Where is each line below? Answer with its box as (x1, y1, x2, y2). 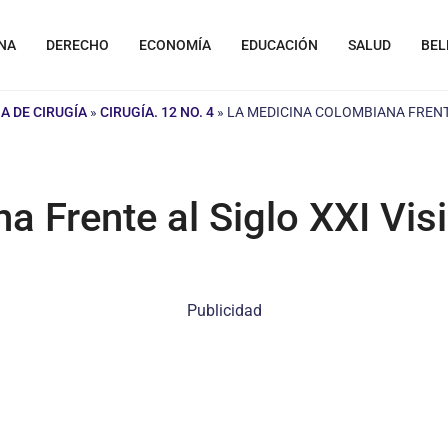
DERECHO (46, 37, 109, 53)
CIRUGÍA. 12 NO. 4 (100, 104, 214, 120)
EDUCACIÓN (241, 37, 318, 53)
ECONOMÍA (139, 37, 211, 53)
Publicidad (186, 301, 262, 320)
